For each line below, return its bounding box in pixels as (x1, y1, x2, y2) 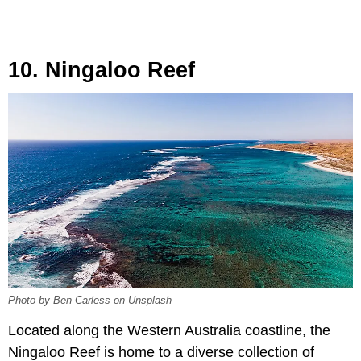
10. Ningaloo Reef (8, 58, 195, 83)
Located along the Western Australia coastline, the (8, 322, 330, 339)
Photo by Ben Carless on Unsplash (8, 295, 172, 307)
